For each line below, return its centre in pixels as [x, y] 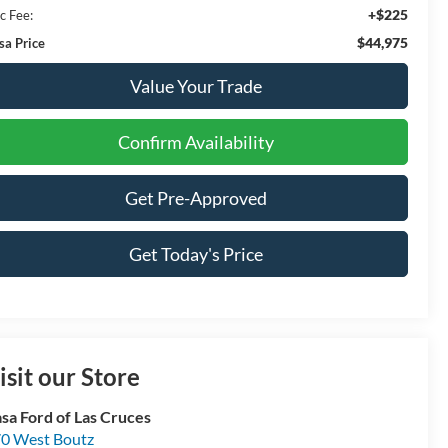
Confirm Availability [195, 141]
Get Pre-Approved [195, 197]
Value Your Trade [195, 85]
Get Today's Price [195, 253]
